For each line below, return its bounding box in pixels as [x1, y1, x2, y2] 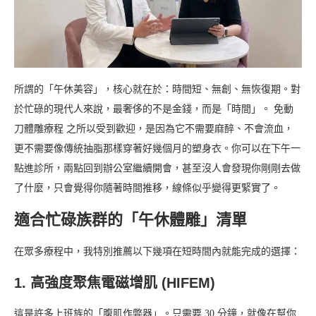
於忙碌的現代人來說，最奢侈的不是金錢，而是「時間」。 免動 [14, 103, 293, 114]
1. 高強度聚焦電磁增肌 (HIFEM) [14, 274, 215, 291]
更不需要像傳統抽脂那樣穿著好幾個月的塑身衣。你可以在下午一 [14, 142, 300, 154]
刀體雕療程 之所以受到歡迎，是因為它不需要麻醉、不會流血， [14, 123, 293, 134]
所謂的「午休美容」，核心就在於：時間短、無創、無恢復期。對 [14, 83, 300, 95]
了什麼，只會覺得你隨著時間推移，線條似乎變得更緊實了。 [14, 182, 281, 193]
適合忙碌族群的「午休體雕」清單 [14, 210, 247, 229]
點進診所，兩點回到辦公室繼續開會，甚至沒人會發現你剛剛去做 [14, 162, 300, 174]
